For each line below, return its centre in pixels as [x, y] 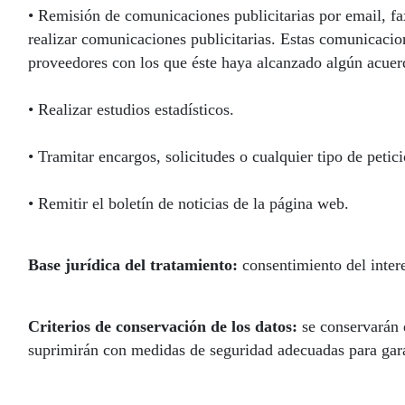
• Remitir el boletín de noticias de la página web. [188, 203]
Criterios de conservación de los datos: [163, 326]
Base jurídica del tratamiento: [133, 265]
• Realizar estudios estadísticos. [131, 109]
